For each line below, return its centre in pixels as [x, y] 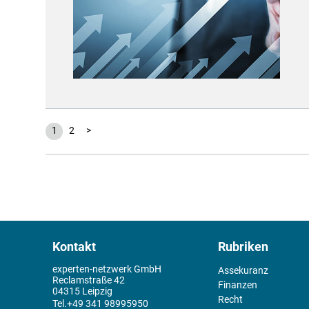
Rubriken [243, 247]
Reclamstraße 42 [89, 280]
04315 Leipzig [82, 291]
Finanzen [238, 285]
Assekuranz [243, 270]
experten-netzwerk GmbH [107, 269]
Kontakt [74, 247]
